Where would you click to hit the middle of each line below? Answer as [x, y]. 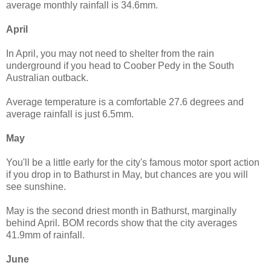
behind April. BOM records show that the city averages [122, 223]
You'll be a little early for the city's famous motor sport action [133, 162]
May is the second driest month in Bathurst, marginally [121, 211]
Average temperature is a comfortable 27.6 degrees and [125, 102]
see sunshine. [36, 186]
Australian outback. [47, 77]
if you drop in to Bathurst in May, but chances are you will [127, 174]
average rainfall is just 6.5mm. [70, 114]
